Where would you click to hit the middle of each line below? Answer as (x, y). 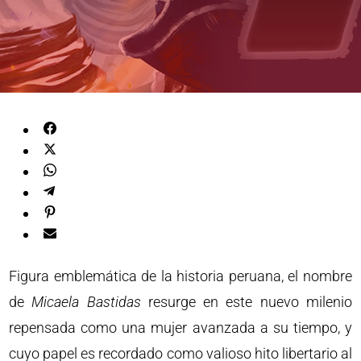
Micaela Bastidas (86, 302)
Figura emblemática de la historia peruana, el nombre (180, 276)
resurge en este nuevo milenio (246, 302)
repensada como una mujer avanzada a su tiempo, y (180, 328)
